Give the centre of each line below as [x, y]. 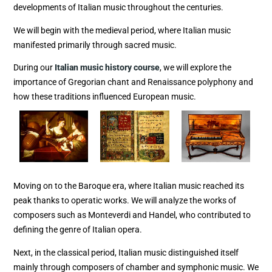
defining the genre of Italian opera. [78, 230]
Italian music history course [106, 67]
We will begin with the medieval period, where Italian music [122, 30]
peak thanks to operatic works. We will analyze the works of [125, 201]
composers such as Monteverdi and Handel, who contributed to [132, 215]
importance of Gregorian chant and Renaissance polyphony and [133, 82]
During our [33, 67]
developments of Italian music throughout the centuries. [118, 8]
